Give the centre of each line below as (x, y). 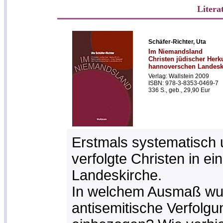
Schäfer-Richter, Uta (177, 42)
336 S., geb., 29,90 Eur (179, 90)
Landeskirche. (116, 175)
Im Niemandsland (175, 52)
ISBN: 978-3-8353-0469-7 (183, 83)
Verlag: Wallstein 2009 (178, 76)
